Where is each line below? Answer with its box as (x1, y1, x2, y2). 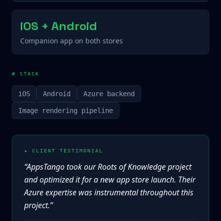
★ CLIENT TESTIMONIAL (24, 148, 103, 153)
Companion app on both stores (20, 36, 123, 45)
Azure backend (83, 90, 135, 98)
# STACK (12, 71, 39, 76)
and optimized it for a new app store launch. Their (24, 174, 195, 185)
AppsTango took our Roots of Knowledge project (27, 161, 191, 172)
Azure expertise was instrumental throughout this (24, 187, 193, 198)
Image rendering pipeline (18, 107, 113, 114)
